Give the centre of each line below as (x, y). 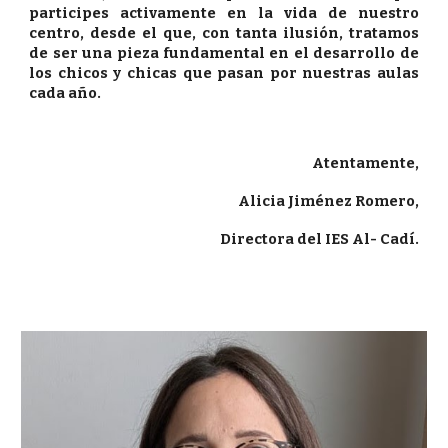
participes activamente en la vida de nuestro (224, 13)
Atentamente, (365, 163)
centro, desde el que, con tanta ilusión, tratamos (224, 33)
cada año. (65, 93)
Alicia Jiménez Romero (326, 201)
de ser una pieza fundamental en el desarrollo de (224, 53)
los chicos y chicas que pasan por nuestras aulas (224, 73)
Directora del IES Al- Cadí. (319, 239)
